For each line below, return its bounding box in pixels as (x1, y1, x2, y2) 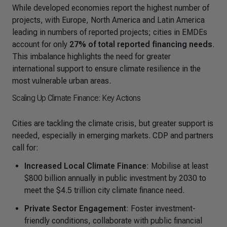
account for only (12, 40, 69, 49)
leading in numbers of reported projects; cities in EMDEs (12, 27, 207, 37)
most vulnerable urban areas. (12, 76, 111, 86)
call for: (12, 143, 41, 153)
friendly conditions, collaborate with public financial (24, 216, 202, 225)
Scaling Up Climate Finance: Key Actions (12, 93, 142, 103)
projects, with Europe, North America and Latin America (12, 15, 205, 25)
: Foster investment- (126, 204, 196, 213)
